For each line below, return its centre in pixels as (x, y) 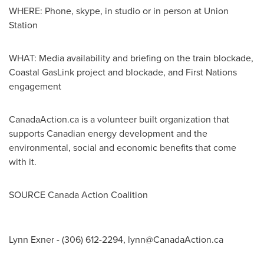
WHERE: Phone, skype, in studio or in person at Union (119, 11)
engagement (35, 86)
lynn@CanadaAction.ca (176, 240)
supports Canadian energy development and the (108, 133)
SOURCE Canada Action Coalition (78, 195)
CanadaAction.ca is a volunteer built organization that (119, 119)
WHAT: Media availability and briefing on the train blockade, (131, 58)
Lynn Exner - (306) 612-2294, (68, 240)
